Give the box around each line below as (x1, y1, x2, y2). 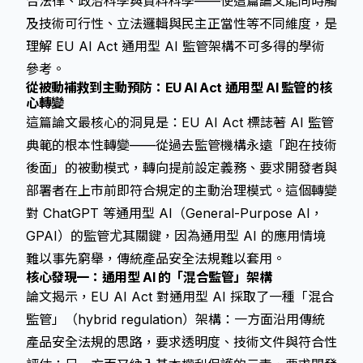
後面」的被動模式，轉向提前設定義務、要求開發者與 (26, 160, 337, 176)
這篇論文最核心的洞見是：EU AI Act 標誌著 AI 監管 (26, 114, 334, 130)
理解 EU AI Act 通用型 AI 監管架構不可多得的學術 (26, 38, 325, 54)
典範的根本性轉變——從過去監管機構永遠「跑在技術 (26, 137, 337, 153)
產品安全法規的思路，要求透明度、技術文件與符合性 (26, 334, 337, 350)
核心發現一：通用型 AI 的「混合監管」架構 (26, 269, 272, 285)
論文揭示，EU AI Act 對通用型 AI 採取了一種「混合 (26, 288, 334, 305)
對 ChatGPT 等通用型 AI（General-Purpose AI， (26, 205, 323, 221)
